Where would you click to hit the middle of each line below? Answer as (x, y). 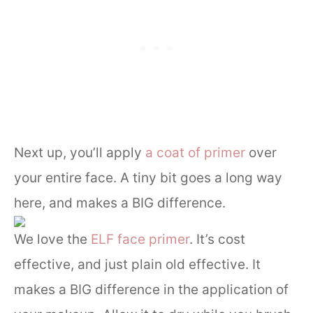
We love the (52, 239)
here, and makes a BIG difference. (120, 203)
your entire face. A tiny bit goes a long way (148, 177)
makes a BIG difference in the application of (151, 289)
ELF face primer (140, 239)
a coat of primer (195, 152)
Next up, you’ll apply (80, 152)
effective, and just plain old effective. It (137, 264)
